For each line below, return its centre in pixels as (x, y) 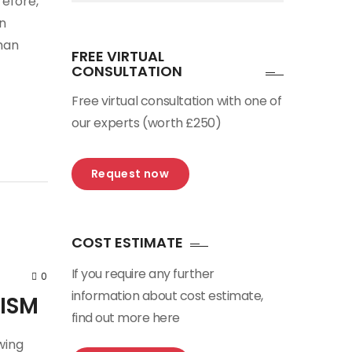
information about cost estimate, (167, 296)
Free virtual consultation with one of (176, 101)
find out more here (125, 318)
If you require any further (143, 274)
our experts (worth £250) (146, 123)
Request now (130, 174)
